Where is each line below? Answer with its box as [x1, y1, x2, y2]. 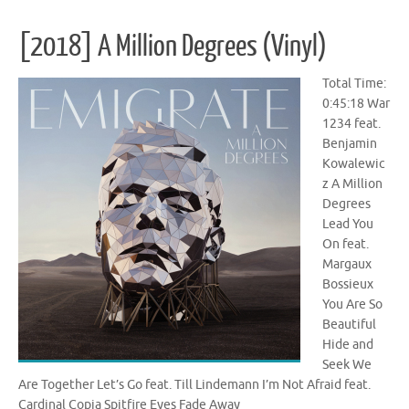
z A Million [322, 175, 383, 192]
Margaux [322, 256, 372, 272]
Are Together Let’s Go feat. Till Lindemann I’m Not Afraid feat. [18, 376, 371, 393]
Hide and [322, 336, 373, 352]
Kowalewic [322, 155, 385, 172]
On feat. [322, 236, 369, 252]
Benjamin [322, 135, 377, 152]
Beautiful [322, 316, 376, 332]
